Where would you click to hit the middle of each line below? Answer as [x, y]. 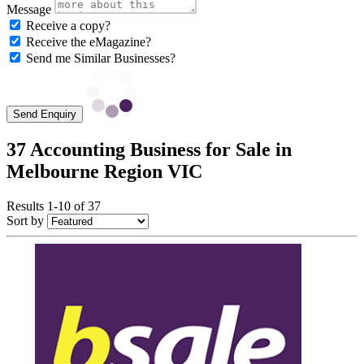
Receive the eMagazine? [89, 42]
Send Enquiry [45, 115]
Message [29, 10]
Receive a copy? [68, 26]
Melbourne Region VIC [104, 172]
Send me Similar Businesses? [101, 58]
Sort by [25, 221]
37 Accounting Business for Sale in [149, 150]
